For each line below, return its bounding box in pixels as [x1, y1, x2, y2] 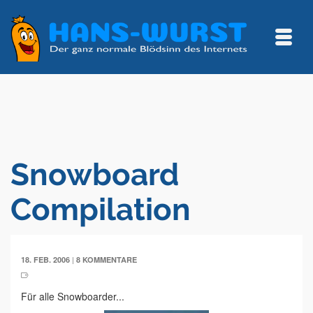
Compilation [10, 191, 191, 227]
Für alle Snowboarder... [21, 289, 124, 303]
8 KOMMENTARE [76, 254, 137, 265]
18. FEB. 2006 [21, 254, 70, 265]
